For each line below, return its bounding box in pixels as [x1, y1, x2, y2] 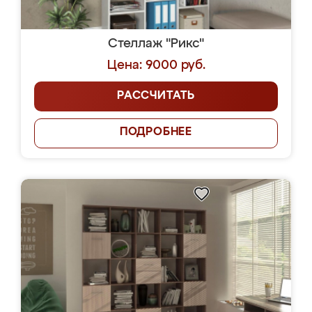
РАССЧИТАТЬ [117, 91, 195, 102]
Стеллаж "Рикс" [108, 38, 204, 50]
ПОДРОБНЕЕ [119, 127, 193, 138]
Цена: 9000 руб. [107, 59, 205, 72]
